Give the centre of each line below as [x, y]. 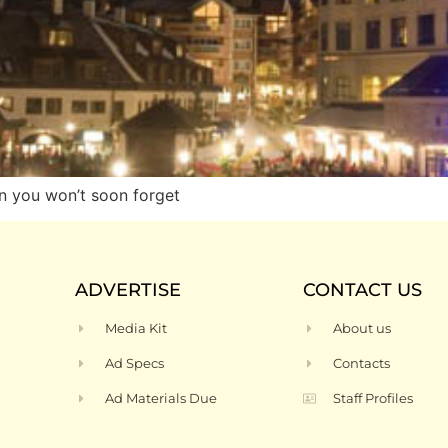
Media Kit [136, 328]
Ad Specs [135, 363]
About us [362, 328]
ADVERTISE [128, 290]
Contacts [362, 363]
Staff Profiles [373, 398]
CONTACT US [362, 290]
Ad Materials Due [161, 398]
